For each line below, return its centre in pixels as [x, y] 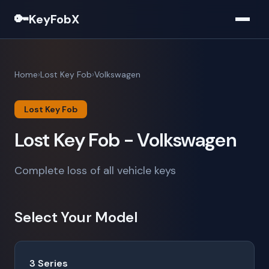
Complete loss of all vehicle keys [95, 171]
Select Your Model [76, 217]
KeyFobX [54, 19]
